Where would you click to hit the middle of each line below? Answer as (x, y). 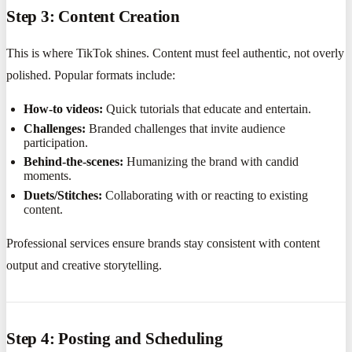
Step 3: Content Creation (93, 16)
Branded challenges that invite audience (186, 128)
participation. (56, 142)
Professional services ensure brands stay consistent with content (163, 243)
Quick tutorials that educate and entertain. (207, 109)
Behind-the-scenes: (74, 162)
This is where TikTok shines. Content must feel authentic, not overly (175, 53)
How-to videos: (64, 109)
